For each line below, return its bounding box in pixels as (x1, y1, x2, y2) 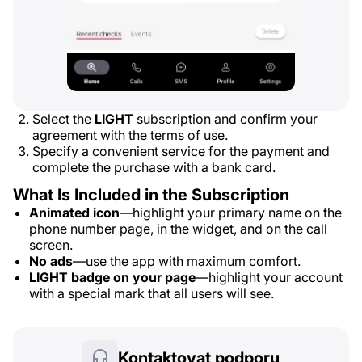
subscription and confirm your (133, 111, 318, 127)
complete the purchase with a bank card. (32, 159, 276, 175)
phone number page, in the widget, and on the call (29, 221, 327, 237)
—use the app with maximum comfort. (73, 253, 301, 269)
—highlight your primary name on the (120, 204, 342, 221)
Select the (32, 111, 95, 127)
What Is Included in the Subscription (13, 185, 289, 204)
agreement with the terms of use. (32, 127, 228, 143)
